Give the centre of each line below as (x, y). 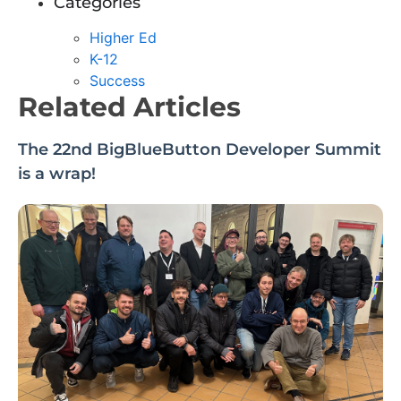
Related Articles (129, 107)
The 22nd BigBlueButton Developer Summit (200, 149)
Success (117, 80)
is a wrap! (57, 173)
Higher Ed (123, 37)
